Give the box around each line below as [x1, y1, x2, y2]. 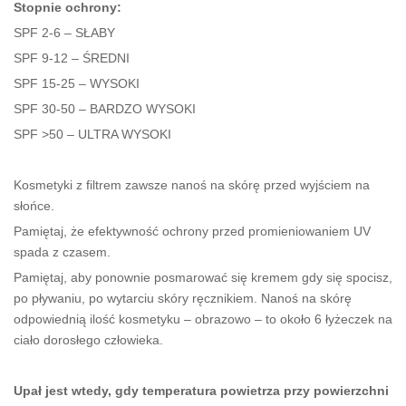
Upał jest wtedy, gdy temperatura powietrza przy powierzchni [14, 383, 389, 399]
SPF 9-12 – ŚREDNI [14, 51, 130, 66]
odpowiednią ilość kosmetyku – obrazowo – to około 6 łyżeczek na [14, 312, 392, 327]
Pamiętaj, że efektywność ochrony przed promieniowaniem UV [14, 224, 371, 239]
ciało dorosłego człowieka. [14, 333, 163, 348]
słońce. [14, 198, 54, 214]
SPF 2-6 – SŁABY [14, 25, 115, 41]
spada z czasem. [14, 245, 111, 260]
